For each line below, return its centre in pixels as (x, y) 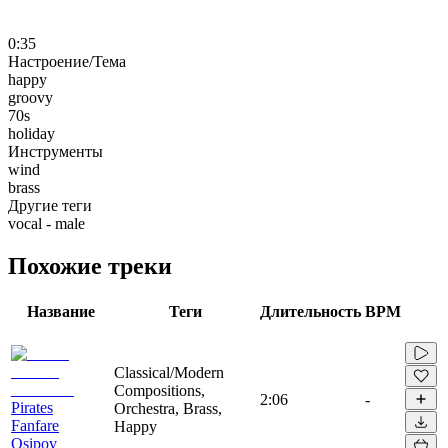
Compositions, (159, 390)
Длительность (310, 311)
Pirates (32, 407)
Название (60, 311)
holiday (31, 133)
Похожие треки (90, 265)
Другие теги (50, 205)
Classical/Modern (169, 372)
